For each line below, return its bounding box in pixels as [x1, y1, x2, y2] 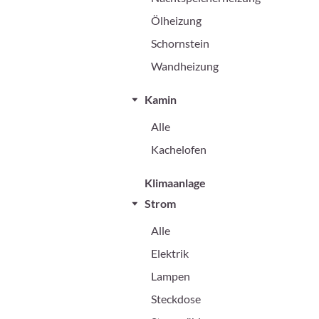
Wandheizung [151, 59, 219, 73]
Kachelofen [151, 142, 206, 157]
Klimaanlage [145, 176, 206, 190]
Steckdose [151, 292, 201, 306]
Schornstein [151, 36, 209, 51]
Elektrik [151, 246, 189, 261]
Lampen [151, 269, 190, 283]
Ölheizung [151, 14, 202, 28]
